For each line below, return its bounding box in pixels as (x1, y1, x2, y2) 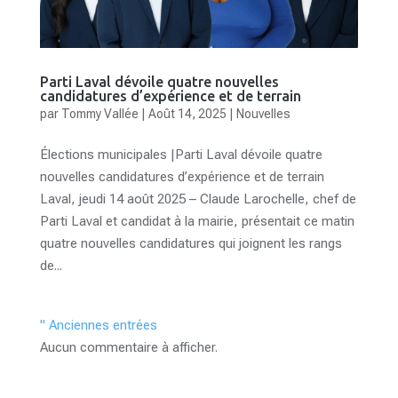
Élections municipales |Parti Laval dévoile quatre (39, 147, 322, 163)
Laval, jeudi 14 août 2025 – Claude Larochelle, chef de (39, 191, 356, 208)
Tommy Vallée (60, 107, 139, 122)
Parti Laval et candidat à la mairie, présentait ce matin (39, 213, 354, 230)
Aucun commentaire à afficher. (39, 339, 218, 356)
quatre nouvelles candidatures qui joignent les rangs (39, 235, 342, 252)
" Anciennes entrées (39, 317, 157, 334)
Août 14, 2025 (147, 107, 227, 122)
